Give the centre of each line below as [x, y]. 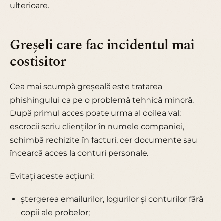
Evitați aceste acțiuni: [52, 176]
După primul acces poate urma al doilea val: [95, 113]
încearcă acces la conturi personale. [79, 153]
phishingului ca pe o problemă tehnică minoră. [102, 100]
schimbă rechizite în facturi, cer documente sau [104, 140]
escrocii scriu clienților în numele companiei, [97, 126]
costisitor [38, 61]
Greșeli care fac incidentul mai [102, 45]
